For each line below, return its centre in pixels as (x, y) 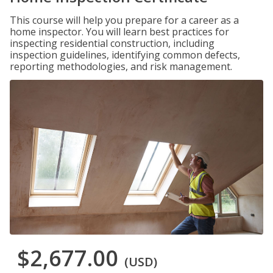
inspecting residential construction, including (112, 43)
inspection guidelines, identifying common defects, (125, 55)
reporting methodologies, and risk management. (121, 66)
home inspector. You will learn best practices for (119, 32)
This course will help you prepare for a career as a (124, 20)
